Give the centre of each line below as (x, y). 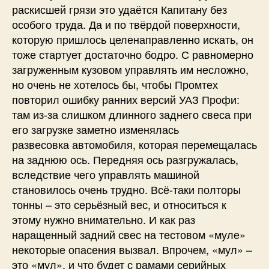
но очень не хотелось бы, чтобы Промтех (115, 84)
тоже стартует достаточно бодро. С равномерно (133, 54)
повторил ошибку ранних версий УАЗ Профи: (126, 99)
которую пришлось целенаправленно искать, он (133, 39)
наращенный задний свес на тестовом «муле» (129, 234)
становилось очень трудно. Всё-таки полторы (126, 189)
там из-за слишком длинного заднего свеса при (132, 114)
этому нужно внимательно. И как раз (104, 219)
